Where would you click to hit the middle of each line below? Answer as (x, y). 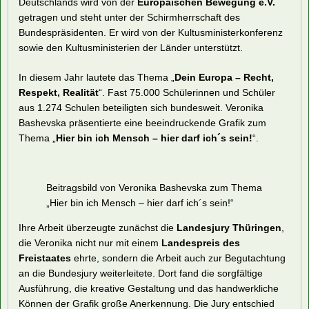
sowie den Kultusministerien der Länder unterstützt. (131, 48)
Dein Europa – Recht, (224, 77)
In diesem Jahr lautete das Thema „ (97, 77)
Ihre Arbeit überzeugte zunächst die (98, 227)
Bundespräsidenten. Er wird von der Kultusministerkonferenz (151, 32)
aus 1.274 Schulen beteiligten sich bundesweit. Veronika (141, 107)
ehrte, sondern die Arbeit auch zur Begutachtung (178, 258)
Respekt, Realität (59, 92)
